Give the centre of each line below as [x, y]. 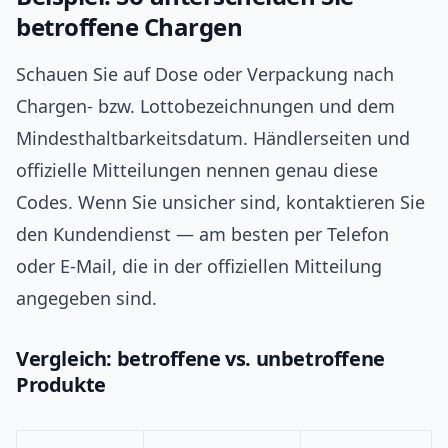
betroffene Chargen [129, 27]
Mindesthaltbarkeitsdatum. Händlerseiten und [213, 138]
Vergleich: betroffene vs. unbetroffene [200, 359]
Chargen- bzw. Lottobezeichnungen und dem [205, 106]
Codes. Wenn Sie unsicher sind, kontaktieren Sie [220, 202]
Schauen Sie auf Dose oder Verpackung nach [205, 74]
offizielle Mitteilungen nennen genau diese [197, 170]
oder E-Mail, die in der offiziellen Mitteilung [199, 266]
